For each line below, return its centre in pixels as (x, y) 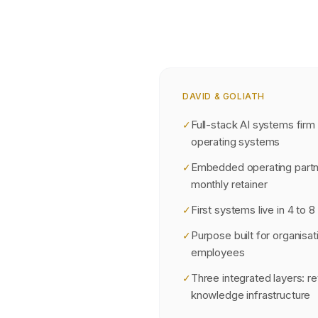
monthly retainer (229, 184)
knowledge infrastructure (251, 295)
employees (218, 252)
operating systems (235, 142)
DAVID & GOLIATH (224, 96)
